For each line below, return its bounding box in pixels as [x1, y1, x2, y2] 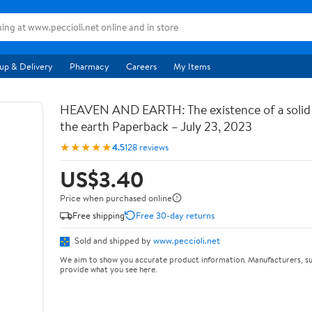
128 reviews [125, 140, 169, 153]
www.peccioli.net [153, 234, 220, 247]
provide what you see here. [60, 263, 157, 275]
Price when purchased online [60, 192, 172, 204]
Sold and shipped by [72, 234, 153, 247]
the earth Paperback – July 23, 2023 [60, 118, 252, 135]
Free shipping [72, 208, 125, 221]
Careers [126, 60, 157, 72]
